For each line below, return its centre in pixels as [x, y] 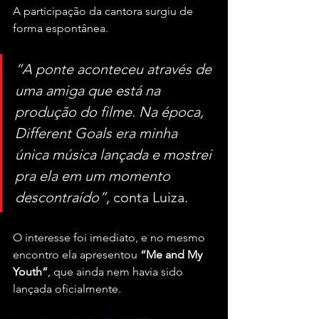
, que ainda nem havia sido [117, 272]
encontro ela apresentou [77, 255]
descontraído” [61, 198]
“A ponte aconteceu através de [115, 69]
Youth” [30, 272]
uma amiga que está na [89, 91]
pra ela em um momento [94, 176]
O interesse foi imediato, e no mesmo [110, 238]
